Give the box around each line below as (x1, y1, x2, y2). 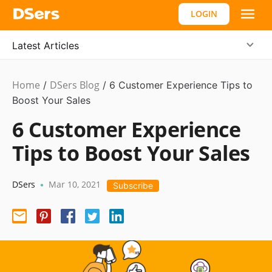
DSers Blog (50, 78, 100, 92)
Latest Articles (12, 39, 79, 52)
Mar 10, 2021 (49, 178, 101, 190)
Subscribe (113, 180, 154, 191)
